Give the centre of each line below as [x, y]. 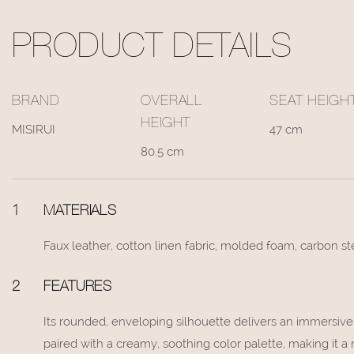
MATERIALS [81, 211]
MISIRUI [34, 129]
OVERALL [171, 102]
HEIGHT [166, 124]
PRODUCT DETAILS [152, 50]
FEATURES [78, 287]
